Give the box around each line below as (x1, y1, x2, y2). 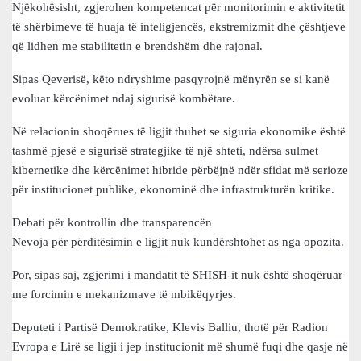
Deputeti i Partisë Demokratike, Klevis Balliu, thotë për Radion (12, 321, 328, 334)
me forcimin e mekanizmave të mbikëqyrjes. (12, 288, 236, 301)
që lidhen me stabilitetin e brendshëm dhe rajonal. (12, 39, 263, 52)
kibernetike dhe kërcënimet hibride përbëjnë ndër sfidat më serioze (12, 164, 348, 176)
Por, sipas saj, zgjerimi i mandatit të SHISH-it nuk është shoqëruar (12, 268, 342, 281)
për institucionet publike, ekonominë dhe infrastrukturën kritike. (12, 183, 334, 196)
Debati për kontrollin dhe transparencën (12, 216, 212, 229)
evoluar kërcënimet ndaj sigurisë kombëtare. (12, 92, 235, 105)
